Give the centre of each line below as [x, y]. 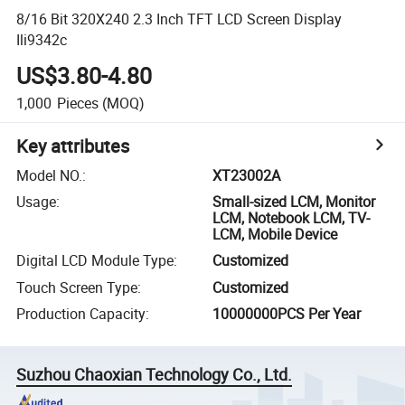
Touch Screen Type [77, 287]
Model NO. [50, 175]
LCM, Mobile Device [275, 235]
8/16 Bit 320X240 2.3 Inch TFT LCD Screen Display [179, 19]
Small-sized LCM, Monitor [294, 202]
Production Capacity [81, 314]
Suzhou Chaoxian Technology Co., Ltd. [155, 375]
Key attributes [73, 146]
